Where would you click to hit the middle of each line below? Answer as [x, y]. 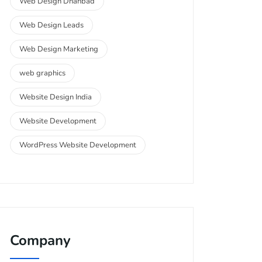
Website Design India [56, 97]
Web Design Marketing [59, 49]
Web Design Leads [51, 25]
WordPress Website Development [78, 145]
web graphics [42, 73]
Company [40, 240]
